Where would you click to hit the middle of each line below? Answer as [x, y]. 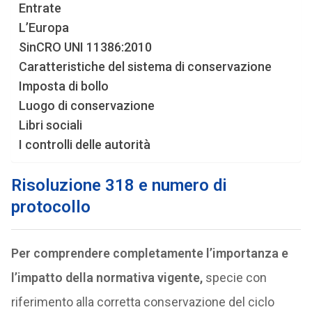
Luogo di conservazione [86, 106]
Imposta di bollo [63, 86]
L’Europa [44, 28]
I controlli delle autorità [84, 145]
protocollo [50, 207]
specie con [234, 278]
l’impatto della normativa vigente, [107, 278]
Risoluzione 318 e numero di [119, 185]
